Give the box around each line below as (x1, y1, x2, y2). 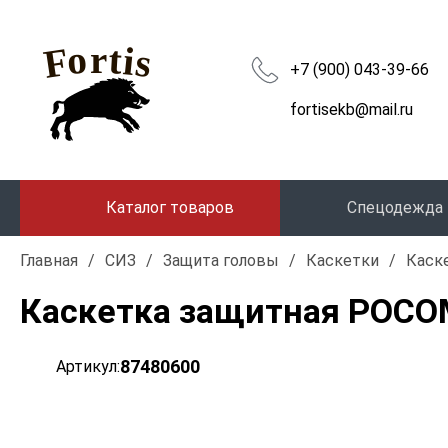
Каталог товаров (106, 198, 234, 217)
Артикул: (56, 357, 120, 376)
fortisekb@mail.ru (290, 100, 413, 119)
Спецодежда (347, 198, 444, 217)
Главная (20, 251, 78, 270)
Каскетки (306, 251, 379, 270)
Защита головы (163, 251, 279, 270)
